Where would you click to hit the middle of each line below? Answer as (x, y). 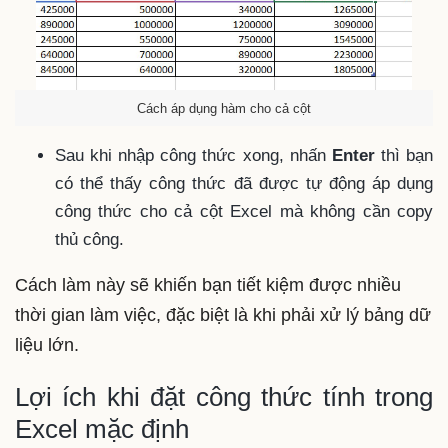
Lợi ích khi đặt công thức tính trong (224, 397)
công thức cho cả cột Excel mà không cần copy (244, 211)
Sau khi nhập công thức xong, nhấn (193, 155)
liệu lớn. (47, 344)
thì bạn (404, 155)
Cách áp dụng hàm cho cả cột (224, 108)
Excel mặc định (102, 429)
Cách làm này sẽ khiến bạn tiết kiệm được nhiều (208, 284)
